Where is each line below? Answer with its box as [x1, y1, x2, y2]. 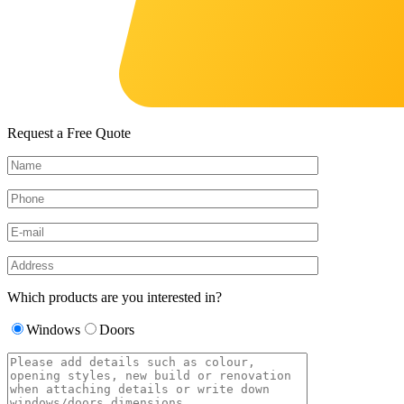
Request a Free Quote [7, 125, 131, 141]
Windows [26, 322, 80, 337]
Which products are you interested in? [7, 289, 222, 305]
